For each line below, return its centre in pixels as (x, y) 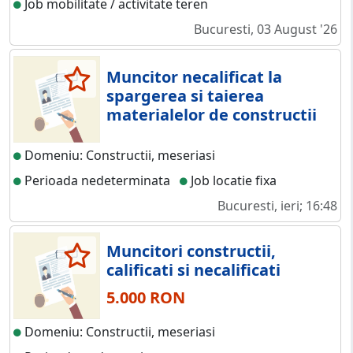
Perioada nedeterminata (96, 181)
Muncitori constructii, (191, 251)
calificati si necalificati (193, 270)
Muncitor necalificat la (194, 77)
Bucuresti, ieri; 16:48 (277, 206)
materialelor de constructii (212, 115)
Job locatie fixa (232, 181)
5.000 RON (146, 298)
